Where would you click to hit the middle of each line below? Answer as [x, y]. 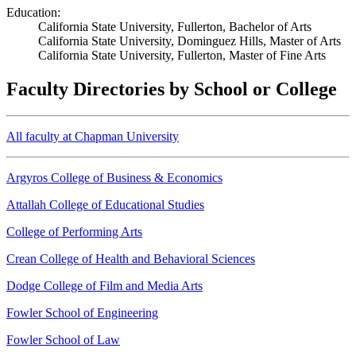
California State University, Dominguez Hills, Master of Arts [190, 41]
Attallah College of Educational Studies [105, 205]
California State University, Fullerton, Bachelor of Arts [175, 26]
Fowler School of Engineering [82, 313]
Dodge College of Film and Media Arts [104, 286]
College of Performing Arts [74, 232]
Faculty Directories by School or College [172, 89]
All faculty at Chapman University [93, 137]
